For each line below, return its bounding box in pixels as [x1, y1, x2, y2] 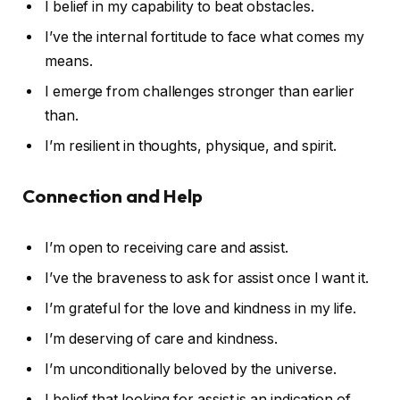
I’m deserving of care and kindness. [45, 330, 279, 348]
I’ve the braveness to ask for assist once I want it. [45, 270, 369, 287]
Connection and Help [22, 185, 203, 208]
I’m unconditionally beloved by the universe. [45, 361, 337, 379]
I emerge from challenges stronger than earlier [45, 82, 355, 100]
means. [45, 52, 93, 70]
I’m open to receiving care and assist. [45, 239, 288, 257]
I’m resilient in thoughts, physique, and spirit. [45, 137, 337, 154]
